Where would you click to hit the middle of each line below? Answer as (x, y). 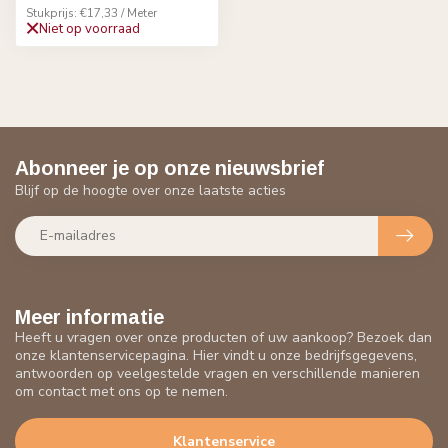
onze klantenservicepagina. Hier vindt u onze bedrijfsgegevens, (216, 355)
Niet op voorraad (89, 28)
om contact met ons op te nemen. (121, 391)
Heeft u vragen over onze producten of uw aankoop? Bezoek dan (223, 337)
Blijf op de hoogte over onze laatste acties (150, 190)
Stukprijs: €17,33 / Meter (91, 12)
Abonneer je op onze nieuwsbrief (169, 167)
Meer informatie (89, 316)
